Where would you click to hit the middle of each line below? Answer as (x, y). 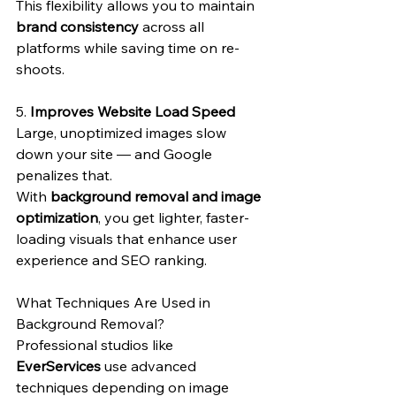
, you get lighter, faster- (174, 217)
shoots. (40, 69)
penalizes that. (64, 175)
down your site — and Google (116, 154)
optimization (57, 217)
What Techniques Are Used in (115, 302)
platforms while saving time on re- (128, 48)
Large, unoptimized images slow (123, 133)
